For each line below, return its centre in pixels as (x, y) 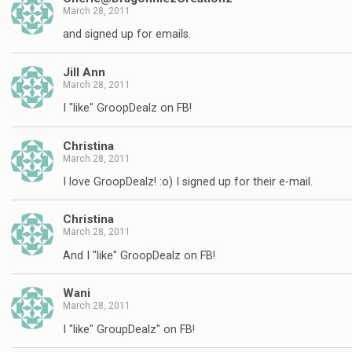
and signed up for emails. (127, 35)
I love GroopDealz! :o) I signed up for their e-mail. (188, 181)
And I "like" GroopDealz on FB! (139, 255)
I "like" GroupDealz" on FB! (129, 329)
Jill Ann (84, 72)
